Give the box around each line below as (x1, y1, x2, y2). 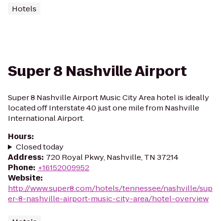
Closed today (15, 142, 64, 152)
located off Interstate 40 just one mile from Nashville (8, 103, 199, 113)
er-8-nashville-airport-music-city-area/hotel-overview (8, 193, 209, 204)
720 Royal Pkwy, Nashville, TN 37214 (46, 152, 179, 162)
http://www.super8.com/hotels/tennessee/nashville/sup (8, 183, 213, 193)
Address (8, 152, 41, 162)
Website (8, 173, 40, 183)
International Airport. (8, 113, 84, 123)
